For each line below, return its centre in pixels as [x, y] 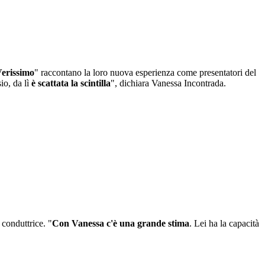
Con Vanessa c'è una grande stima [121, 223]
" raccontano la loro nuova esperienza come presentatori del [145, 73]
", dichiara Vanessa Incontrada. [169, 83]
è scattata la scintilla [71, 83]
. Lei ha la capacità [224, 223]
